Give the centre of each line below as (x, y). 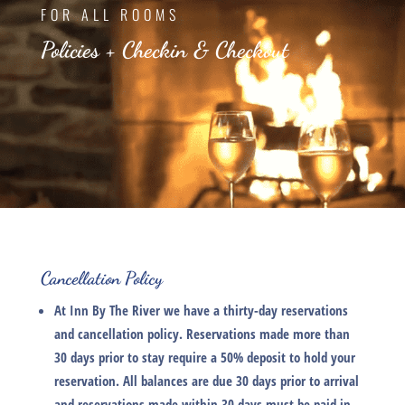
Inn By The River (114, 311)
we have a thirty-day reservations (254, 311)
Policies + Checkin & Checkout (164, 50)
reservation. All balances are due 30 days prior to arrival (206, 381)
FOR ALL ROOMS (110, 15)
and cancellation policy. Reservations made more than (202, 334)
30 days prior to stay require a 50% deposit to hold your (204, 358)
